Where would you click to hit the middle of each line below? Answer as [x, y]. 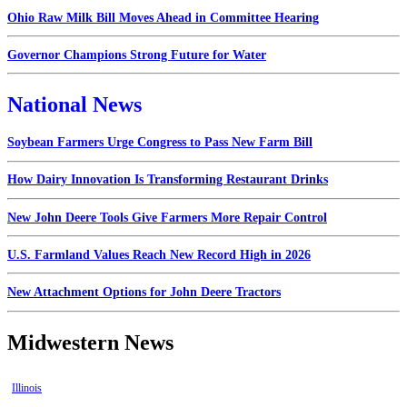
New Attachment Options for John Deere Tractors [144, 293]
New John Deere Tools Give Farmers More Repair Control [167, 217]
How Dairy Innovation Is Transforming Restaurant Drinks [168, 180]
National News [74, 105]
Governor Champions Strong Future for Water [137, 55]
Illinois [27, 388]
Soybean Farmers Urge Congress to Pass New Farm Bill [160, 143]
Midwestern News [90, 342]
